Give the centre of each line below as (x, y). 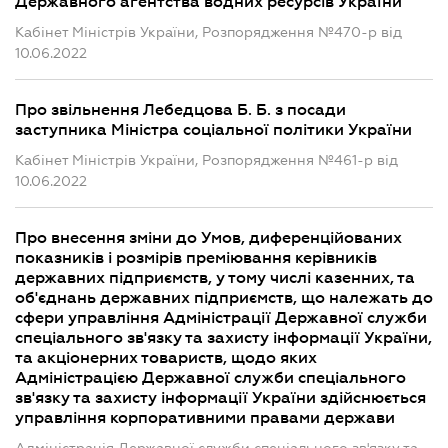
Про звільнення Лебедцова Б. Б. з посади (180, 110)
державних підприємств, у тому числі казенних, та (215, 278)
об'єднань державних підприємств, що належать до (224, 298)
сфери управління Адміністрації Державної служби (221, 318)
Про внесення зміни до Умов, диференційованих (208, 238)
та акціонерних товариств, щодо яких (166, 358)
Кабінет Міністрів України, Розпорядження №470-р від (208, 32)
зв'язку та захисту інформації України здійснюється (220, 398)
